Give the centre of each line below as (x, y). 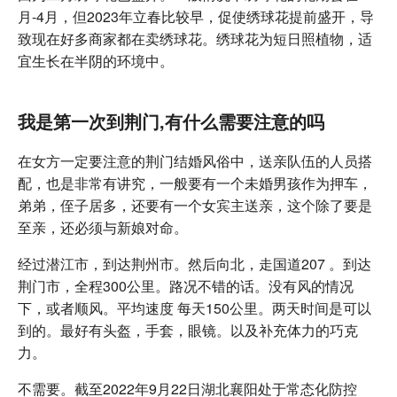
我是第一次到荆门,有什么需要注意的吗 (171, 121)
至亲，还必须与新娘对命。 (103, 227)
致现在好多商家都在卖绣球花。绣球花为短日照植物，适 (195, 38)
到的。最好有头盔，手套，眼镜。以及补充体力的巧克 (188, 330)
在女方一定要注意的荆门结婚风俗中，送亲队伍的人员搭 (195, 160)
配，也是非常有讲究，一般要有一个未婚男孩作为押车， (195, 183)
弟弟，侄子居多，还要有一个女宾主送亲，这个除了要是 (195, 205)
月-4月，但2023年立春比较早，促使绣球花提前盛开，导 (196, 16)
